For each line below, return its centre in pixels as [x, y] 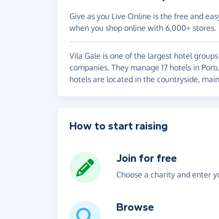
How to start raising [119, 126]
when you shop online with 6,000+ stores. [143, 28]
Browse [135, 207]
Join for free [147, 158]
